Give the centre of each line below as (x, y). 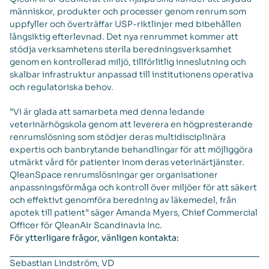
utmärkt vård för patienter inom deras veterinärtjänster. (127, 162)
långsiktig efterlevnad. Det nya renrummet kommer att (124, 37)
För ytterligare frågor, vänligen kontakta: (94, 238)
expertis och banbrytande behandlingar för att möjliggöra (131, 150)
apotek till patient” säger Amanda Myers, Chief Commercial (134, 213)
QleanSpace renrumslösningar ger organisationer (114, 175)
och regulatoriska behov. (62, 87)
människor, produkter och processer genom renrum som (128, 11)
